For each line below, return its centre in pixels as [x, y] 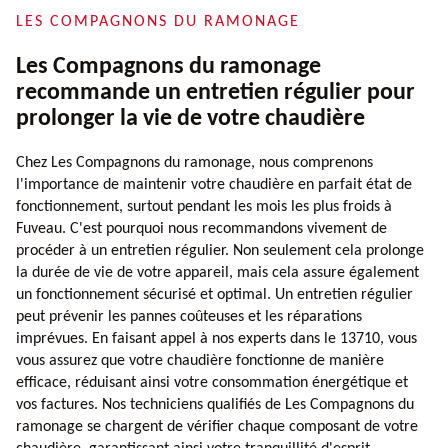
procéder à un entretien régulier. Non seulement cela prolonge [220, 250]
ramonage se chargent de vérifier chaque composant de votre [217, 426]
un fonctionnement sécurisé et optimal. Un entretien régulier [214, 294]
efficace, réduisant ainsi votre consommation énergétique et [212, 382]
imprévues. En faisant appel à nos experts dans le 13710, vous [216, 338]
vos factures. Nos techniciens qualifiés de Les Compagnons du [215, 404]
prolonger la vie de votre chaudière [190, 118]
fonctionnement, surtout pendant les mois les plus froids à [204, 206]
